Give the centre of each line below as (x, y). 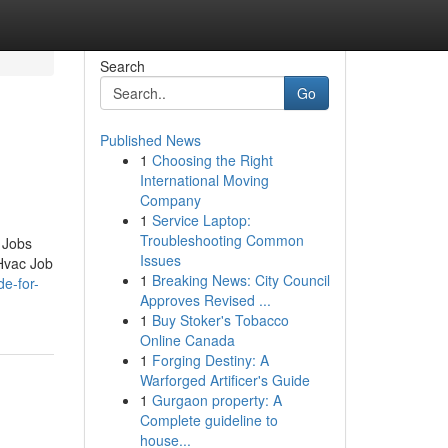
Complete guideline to (208, 420)
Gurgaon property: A (216, 400)
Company (170, 200)
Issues (160, 260)
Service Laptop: (201, 220)
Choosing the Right (212, 160)
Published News (150, 140)
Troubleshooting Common (221, 240)
